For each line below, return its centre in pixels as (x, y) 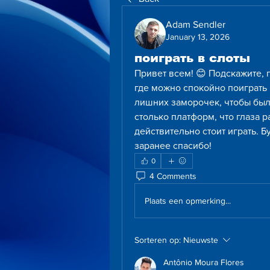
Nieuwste (201, 240)
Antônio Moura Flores (204, 262)
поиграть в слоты (192, 58)
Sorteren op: (158, 240)
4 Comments (173, 176)
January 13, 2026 (198, 37)
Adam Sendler (196, 24)
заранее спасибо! (173, 146)
